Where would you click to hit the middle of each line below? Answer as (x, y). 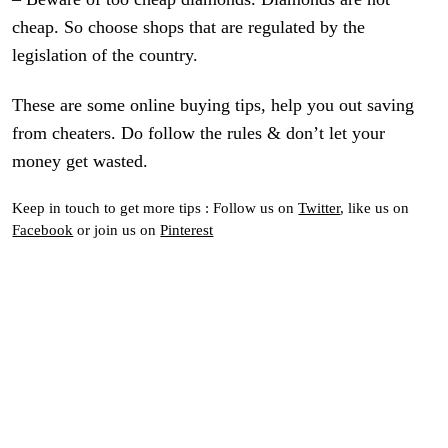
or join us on (117, 229)
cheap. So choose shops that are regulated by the (189, 27)
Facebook (43, 229)
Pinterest (187, 229)
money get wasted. (80, 161)
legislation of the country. (105, 55)
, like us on (375, 207)
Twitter (319, 207)
